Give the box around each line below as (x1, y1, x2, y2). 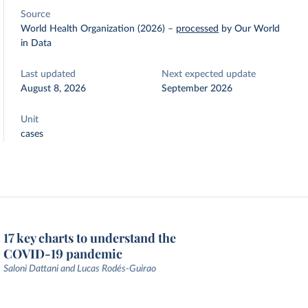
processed (176, 24, 219, 34)
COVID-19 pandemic (3, 245, 123, 262)
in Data (21, 38, 52, 48)
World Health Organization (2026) (21, 24, 166, 34)
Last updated (21, 69, 76, 79)
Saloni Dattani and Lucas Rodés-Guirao (3, 264, 157, 274)
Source (21, 10, 51, 19)
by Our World (221, 24, 280, 34)
